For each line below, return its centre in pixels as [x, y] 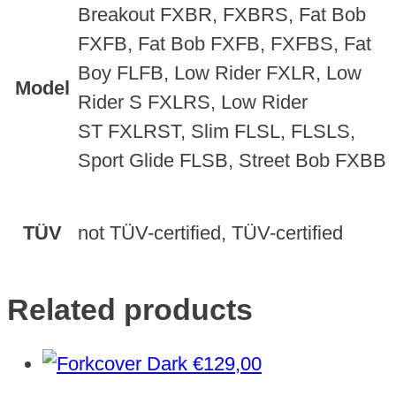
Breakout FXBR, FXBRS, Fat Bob [222, 15]
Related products [130, 309]
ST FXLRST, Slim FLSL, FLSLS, [217, 132]
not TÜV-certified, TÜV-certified [210, 233]
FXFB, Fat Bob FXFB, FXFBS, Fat [225, 44]
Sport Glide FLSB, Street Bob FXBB [232, 161]
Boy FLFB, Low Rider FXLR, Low [220, 73]
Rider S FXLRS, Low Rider [193, 103]
